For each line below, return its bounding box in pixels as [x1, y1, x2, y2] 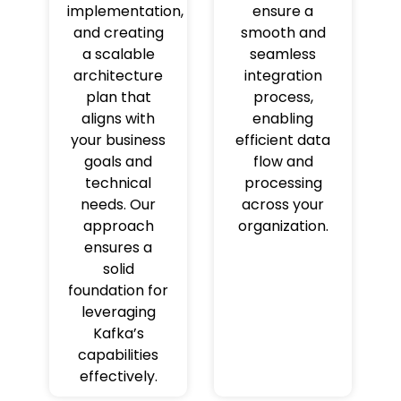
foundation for [68, 279, 168, 301]
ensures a [84, 236, 152, 258]
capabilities [78, 344, 158, 365]
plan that [85, 86, 151, 107]
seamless [250, 43, 316, 64]
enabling [252, 107, 313, 129]
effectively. [79, 365, 158, 387]
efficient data [235, 129, 330, 150]
